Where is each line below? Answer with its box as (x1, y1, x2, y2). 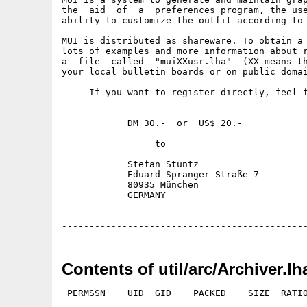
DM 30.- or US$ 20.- (62, 118, 243, 128)
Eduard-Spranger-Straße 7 (62, 169, 259, 180)
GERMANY (62, 190, 166, 200)
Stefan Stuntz (62, 159, 199, 169)
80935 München (62, 180, 199, 190)
